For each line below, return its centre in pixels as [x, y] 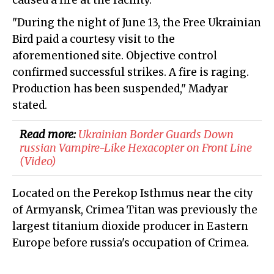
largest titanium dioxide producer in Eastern [130, 227]
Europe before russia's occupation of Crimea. [131, 243]
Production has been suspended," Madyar [120, 89]
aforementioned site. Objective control [115, 56]
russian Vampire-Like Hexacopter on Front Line [136, 148]
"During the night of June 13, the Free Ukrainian [137, 23]
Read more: [49, 135]
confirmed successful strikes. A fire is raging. [131, 72]
